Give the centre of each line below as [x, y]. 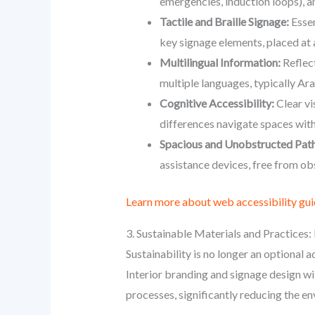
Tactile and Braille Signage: [224, 22]
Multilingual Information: [220, 63]
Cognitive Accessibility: [217, 103]
